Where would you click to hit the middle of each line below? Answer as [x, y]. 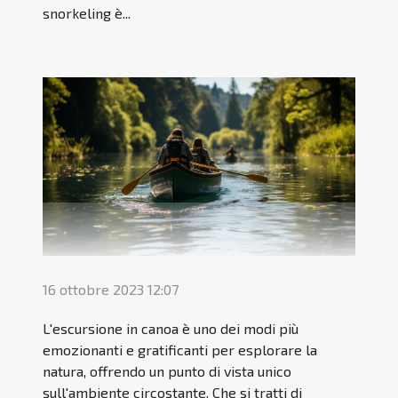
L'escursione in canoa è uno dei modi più [171, 329]
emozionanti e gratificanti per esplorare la [180, 350]
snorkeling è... [87, 13]
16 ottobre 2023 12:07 [111, 290]
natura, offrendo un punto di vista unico [167, 371]
